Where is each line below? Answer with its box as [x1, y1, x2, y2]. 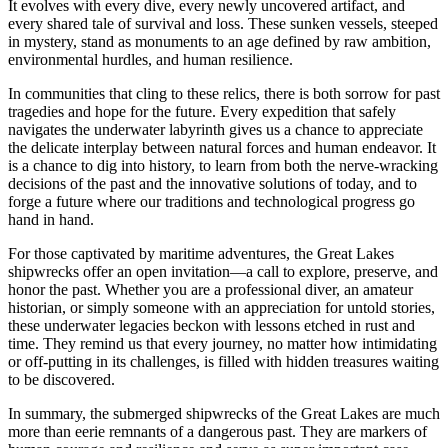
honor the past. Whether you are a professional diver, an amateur [8, 281, 413, 299]
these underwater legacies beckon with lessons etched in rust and [8, 317, 415, 335]
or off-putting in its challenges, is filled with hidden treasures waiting [8, 353, 439, 371]
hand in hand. [8, 211, 94, 229]
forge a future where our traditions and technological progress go [8, 193, 415, 211]
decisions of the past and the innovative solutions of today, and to [8, 175, 417, 193]
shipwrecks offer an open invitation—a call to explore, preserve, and [8, 263, 438, 281]
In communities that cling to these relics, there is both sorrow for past [8, 85, 440, 103]
